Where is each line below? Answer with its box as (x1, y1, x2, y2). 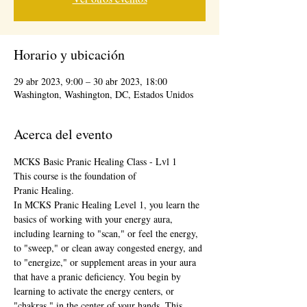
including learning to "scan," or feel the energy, (14, 226, 201, 240)
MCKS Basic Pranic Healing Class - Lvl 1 (14, 154, 177, 168)
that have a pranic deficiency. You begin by (14, 269, 184, 283)
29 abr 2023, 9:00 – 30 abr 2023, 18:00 (14, 74, 167, 88)
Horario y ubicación (14, 45, 125, 64)
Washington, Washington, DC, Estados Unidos (14, 87, 193, 101)
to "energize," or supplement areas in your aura (14, 255, 199, 269)
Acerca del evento (14, 124, 112, 143)
